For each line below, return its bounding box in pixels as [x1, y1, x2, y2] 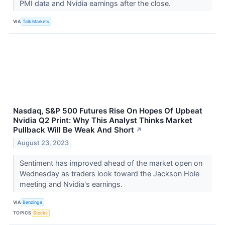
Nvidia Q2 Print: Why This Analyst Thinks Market [13, 116, 192, 126]
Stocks [33, 209, 48, 215]
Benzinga [23, 199, 43, 205]
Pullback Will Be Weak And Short [13, 125, 134, 135]
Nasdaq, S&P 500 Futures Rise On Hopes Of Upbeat [13, 106, 202, 116]
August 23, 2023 [17, 139, 69, 147]
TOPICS [13, 209, 32, 215]
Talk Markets [23, 18, 50, 24]
